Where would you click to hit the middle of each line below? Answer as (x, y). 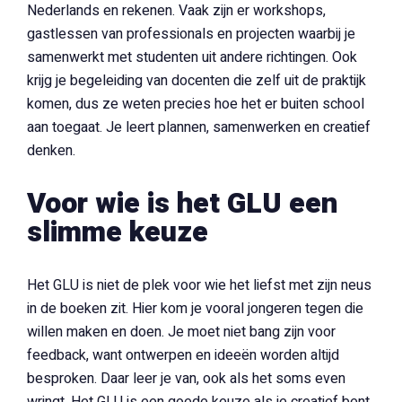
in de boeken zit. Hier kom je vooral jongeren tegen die (195, 309)
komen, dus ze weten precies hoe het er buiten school (196, 104)
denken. (53, 151)
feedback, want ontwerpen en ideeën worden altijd (183, 355)
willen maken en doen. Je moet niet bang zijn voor (181, 332)
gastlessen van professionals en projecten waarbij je (191, 34)
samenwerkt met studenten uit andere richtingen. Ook (192, 57)
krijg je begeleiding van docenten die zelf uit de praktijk (197, 81)
